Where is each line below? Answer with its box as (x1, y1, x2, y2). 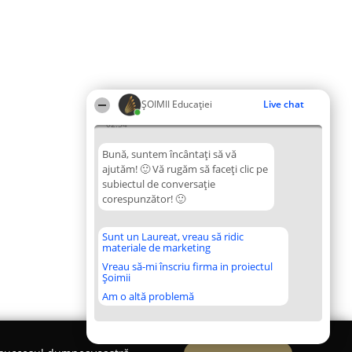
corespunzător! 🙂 (102, 192, 185, 206)
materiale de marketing (102, 240, 211, 255)
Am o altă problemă (102, 289, 194, 303)
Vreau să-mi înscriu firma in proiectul (102, 259, 273, 273)
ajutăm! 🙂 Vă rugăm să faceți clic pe (102, 162, 268, 176)
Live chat (263, 97, 304, 111)
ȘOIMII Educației (141, 97, 212, 111)
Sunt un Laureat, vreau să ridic (102, 229, 244, 244)
